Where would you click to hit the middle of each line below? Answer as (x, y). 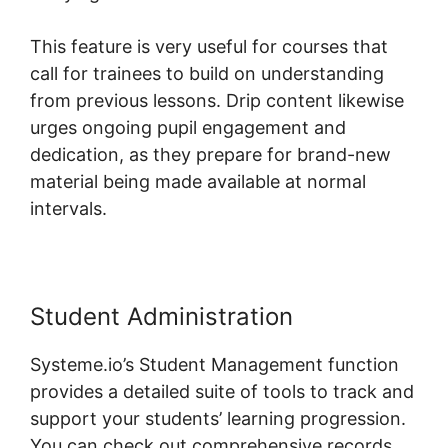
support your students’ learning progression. (218, 418)
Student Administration (161, 316)
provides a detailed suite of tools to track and (222, 391)
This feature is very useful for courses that (209, 46)
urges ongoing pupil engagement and (188, 127)
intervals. (68, 208)
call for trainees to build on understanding (207, 73)
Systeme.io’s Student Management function (214, 364)
